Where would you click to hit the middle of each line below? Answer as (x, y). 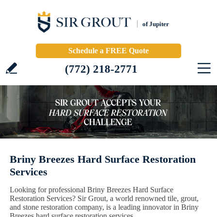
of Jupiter (156, 24)
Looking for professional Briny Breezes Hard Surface (92, 190)
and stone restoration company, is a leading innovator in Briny (104, 207)
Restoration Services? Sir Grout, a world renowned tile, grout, (104, 198)
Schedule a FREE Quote (108, 51)
